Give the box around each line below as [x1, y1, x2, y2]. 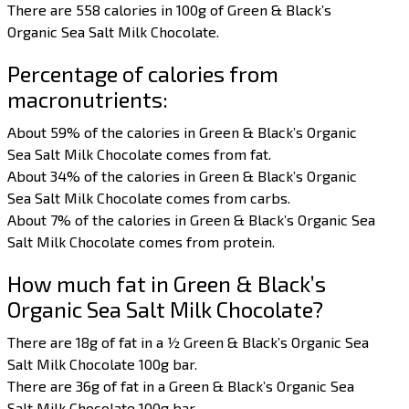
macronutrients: [7, 86, 169, 113]
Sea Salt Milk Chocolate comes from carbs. [7, 189, 291, 207]
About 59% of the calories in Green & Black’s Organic [7, 123, 358, 142]
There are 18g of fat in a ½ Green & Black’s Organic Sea [7, 333, 370, 351]
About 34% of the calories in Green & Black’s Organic [7, 167, 358, 185]
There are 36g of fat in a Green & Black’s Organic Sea [7, 377, 355, 395]
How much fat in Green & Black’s [7, 270, 327, 298]
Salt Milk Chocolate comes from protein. [7, 233, 276, 251]
